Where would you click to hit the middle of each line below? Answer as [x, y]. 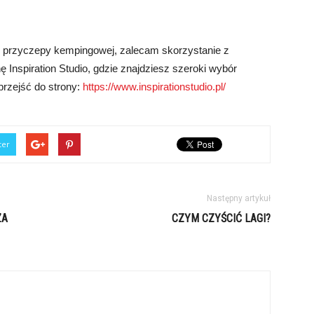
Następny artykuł [239, 198]
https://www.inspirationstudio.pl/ [154, 87]
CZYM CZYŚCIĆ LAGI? [221, 218]
